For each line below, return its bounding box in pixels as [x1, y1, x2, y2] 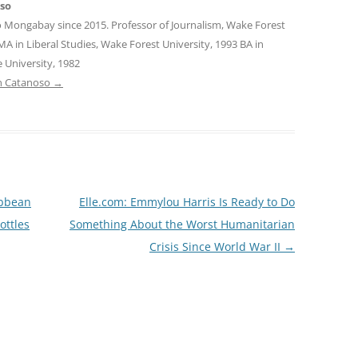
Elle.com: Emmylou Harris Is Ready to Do [78, 194, 295, 210]
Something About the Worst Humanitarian [69, 217, 295, 233]
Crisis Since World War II [149, 239, 284, 255]
